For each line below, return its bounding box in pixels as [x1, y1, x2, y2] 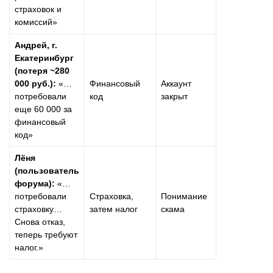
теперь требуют [15, 229, 77, 239]
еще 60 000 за [15, 104, 72, 114]
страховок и [15, 4, 62, 14]
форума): [15, 178, 55, 188]
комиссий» [15, 16, 57, 27]
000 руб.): [15, 78, 56, 88]
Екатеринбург [15, 52, 74, 63]
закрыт [161, 91, 188, 101]
